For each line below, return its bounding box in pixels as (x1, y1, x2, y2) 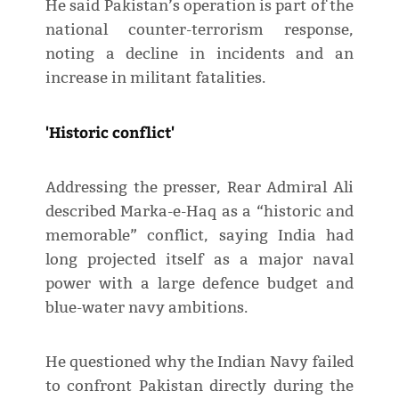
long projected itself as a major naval (45, 249, 354, 269)
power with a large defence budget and (45, 273, 354, 293)
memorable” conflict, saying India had (45, 225, 354, 245)
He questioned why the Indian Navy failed (45, 352, 354, 371)
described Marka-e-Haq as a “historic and (45, 201, 354, 221)
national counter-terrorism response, (45, 20, 354, 39)
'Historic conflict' (45, 120, 175, 142)
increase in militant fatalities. (45, 68, 265, 87)
